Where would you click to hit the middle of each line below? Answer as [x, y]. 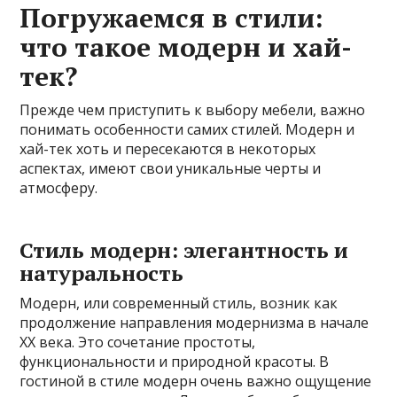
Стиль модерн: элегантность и [184, 250]
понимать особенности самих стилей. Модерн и [187, 130]
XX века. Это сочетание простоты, [138, 343]
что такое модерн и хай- [186, 47]
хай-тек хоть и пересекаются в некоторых [168, 149]
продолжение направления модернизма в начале [195, 323]
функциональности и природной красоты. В [175, 362]
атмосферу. [59, 188]
